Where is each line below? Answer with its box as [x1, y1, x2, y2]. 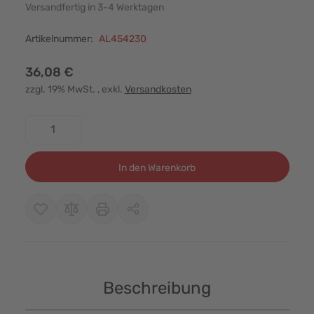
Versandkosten [124, 83, 191, 95]
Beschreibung [103, 278, 211, 298]
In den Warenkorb [118, 161, 196, 174]
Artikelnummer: [25, 32, 93, 45]
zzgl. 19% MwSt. [25, 83, 97, 95]
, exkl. [97, 83, 125, 95]
